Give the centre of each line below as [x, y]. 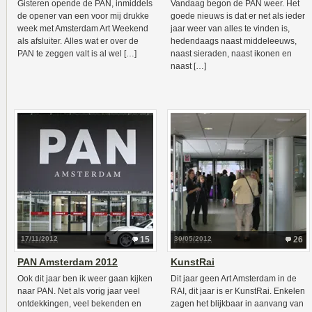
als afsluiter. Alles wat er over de [78, 41]
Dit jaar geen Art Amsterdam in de [234, 279]
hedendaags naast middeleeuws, [234, 41]
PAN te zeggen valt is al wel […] [77, 54]
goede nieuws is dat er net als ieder [238, 16]
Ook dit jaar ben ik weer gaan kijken [85, 279]
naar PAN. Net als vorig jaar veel [79, 291]
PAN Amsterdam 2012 [68, 262]
